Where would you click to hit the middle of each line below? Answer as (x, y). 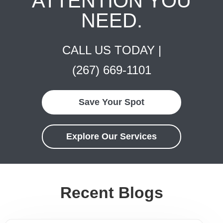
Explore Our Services (111, 136)
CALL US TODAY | (111, 50)
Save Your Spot (111, 102)
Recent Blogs (111, 192)
